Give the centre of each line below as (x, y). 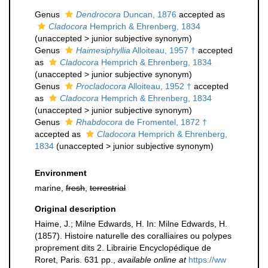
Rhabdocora (99, 122)
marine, (50, 188)
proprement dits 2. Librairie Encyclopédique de (123, 248)
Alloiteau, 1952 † (159, 86)
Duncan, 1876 (149, 14)
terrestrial (108, 188)
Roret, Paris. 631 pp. (74, 260)
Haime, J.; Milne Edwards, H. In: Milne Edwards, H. (131, 224)
